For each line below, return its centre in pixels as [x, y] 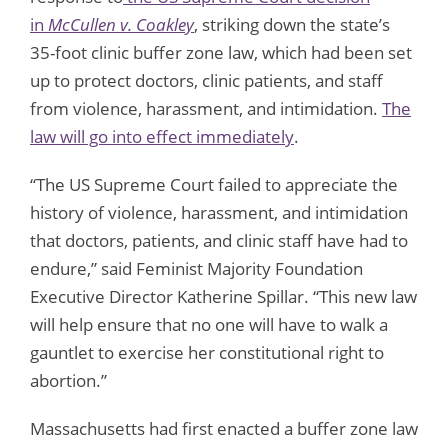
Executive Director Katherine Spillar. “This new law [223, 296]
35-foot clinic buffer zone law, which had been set [221, 52]
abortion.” [68, 380]
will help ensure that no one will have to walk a [209, 324]
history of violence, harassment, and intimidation [219, 212]
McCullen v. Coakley [121, 24]
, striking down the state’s [292, 24]
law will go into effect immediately [162, 136]
